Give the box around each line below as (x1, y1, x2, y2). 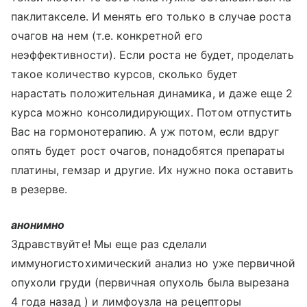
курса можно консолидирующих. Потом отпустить (11, 106, 293, 119)
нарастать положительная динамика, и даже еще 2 (11, 86, 293, 100)
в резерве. (11, 182, 68, 196)
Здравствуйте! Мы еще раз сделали (11, 237, 208, 251)
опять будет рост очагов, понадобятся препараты (11, 144, 285, 158)
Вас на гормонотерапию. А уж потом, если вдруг (11, 125, 280, 138)
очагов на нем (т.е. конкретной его (11, 29, 203, 42)
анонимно (11, 218, 65, 232)
